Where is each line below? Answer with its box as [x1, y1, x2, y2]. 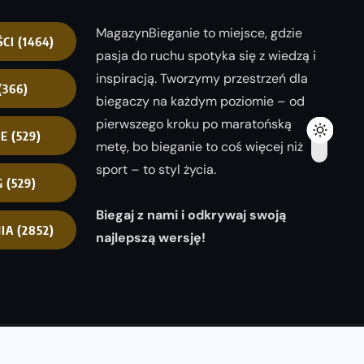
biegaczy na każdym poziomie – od [96, 92, 305, 110]
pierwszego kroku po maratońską [96, 115, 292, 132]
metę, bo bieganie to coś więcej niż [96, 137, 303, 155]
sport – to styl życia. [96, 160, 216, 178]
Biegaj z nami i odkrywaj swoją [96, 206, 286, 223]
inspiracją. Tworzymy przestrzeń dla [96, 69, 308, 87]
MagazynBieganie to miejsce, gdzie [96, 24, 302, 41]
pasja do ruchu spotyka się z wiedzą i [96, 46, 316, 64]
